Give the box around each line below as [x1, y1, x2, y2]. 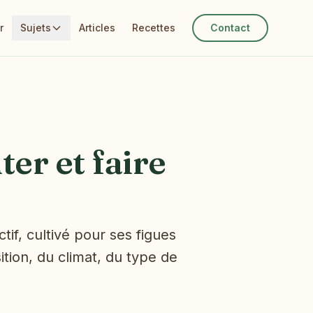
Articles [79, 22, 115, 34]
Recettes [132, 22, 175, 34]
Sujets [20, 22, 51, 34]
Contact [210, 22, 250, 34]
